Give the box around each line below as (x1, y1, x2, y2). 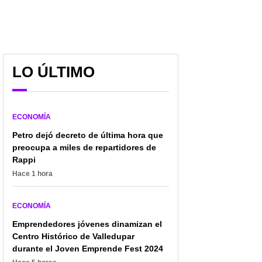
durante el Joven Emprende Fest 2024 (12, 243, 163, 253)
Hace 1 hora (12, 169, 53, 178)
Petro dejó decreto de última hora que (12, 130, 163, 140)
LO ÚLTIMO (12, 63, 95, 81)
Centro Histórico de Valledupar (12, 231, 135, 241)
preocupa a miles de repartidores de (12, 142, 156, 152)
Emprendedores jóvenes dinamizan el (12, 219, 162, 229)
